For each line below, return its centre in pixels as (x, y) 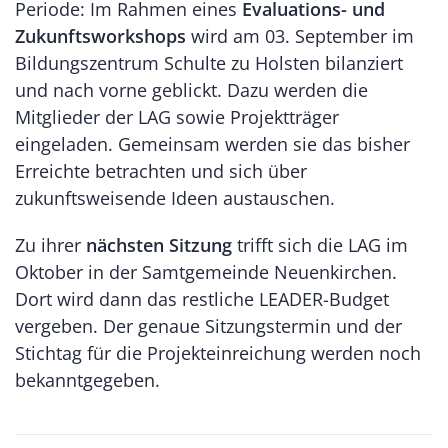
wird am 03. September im (300, 35)
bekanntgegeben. (87, 379)
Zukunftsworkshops (100, 35)
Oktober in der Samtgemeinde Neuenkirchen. (206, 271)
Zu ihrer (50, 244)
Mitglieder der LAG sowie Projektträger (177, 116)
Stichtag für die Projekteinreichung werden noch (218, 352)
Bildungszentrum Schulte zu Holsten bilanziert (209, 62)
